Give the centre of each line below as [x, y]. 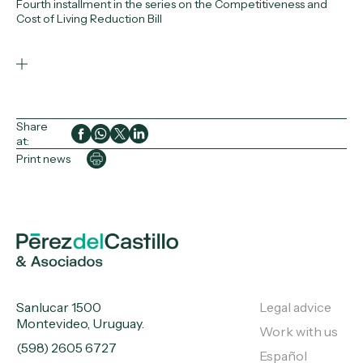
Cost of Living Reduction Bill [89, 19]
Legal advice [295, 307]
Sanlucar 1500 [59, 307]
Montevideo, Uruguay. [80, 324]
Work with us [298, 332]
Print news [43, 158]
